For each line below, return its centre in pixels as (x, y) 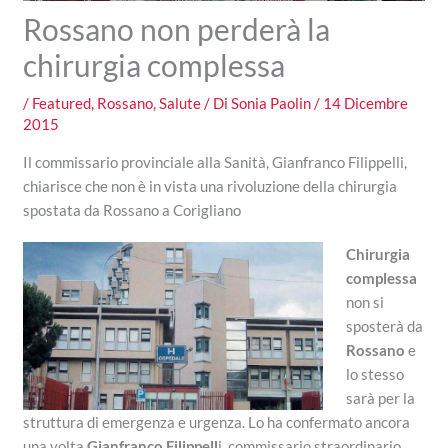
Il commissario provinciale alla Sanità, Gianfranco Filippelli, (215, 162)
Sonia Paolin (273, 103)
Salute (180, 103)
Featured (62, 103)
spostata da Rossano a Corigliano (132, 210)
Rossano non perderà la (177, 29)
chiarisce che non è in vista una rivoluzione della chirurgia (210, 186)
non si (364, 302)
